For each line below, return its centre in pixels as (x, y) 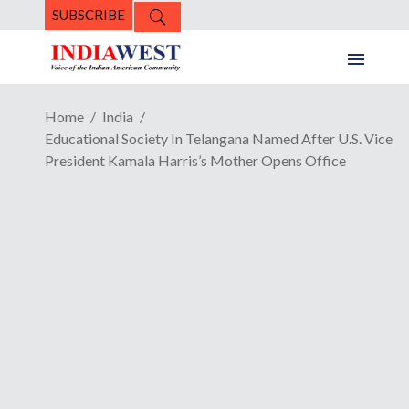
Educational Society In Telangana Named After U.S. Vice (219, 139)
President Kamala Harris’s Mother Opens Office (195, 161)
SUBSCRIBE (89, 15)
